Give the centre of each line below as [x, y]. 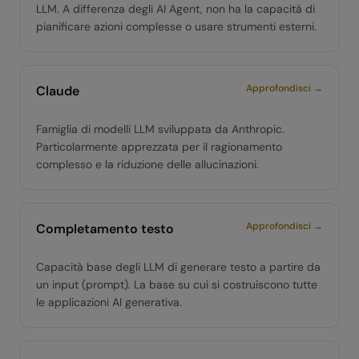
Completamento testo [105, 229]
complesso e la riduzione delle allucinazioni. [147, 164]
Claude [58, 91]
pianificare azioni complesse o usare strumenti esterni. [176, 26]
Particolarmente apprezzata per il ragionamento [159, 147]
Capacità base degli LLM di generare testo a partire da [178, 267]
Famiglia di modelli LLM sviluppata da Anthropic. [160, 129]
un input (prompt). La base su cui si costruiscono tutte [177, 284]
